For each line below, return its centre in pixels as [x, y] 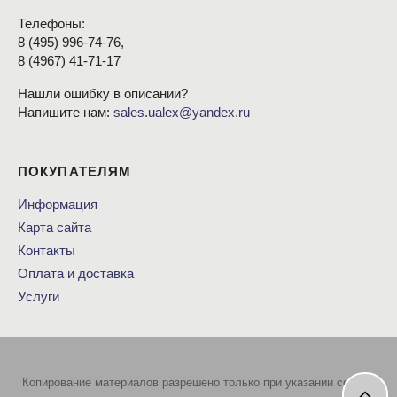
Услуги [39, 297]
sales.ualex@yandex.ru [182, 113]
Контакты [47, 251]
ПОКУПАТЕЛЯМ [75, 172]
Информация [58, 205]
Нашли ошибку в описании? [103, 94]
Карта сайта [54, 228]
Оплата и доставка [76, 274]
